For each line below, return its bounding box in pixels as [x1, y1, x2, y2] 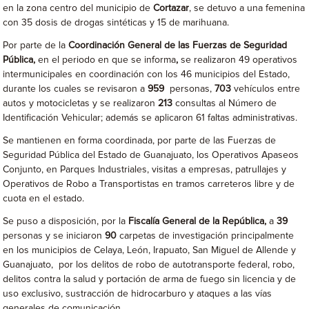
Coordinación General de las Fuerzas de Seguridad [68, 41, 288, 50]
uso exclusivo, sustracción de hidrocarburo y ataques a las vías [3, 289, 272, 299]
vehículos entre [231, 84, 301, 94]
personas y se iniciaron [3, 231, 106, 241]
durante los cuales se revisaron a [3, 84, 148, 94]
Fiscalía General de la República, [128, 217, 267, 226]
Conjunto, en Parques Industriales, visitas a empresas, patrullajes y [3, 165, 287, 175]
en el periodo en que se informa [38, 55, 177, 65]
